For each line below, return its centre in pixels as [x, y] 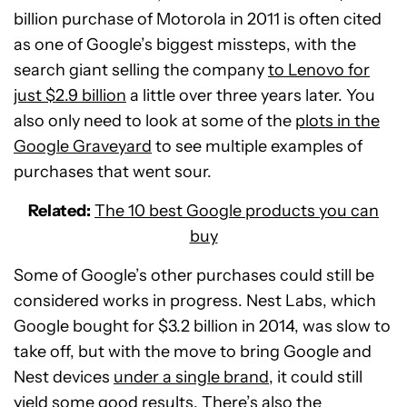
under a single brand [191, 377]
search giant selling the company [141, 70]
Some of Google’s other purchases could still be [194, 276]
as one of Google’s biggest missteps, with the [185, 45]
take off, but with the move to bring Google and [193, 352]
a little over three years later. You [251, 96]
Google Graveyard [83, 147]
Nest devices [64, 377]
